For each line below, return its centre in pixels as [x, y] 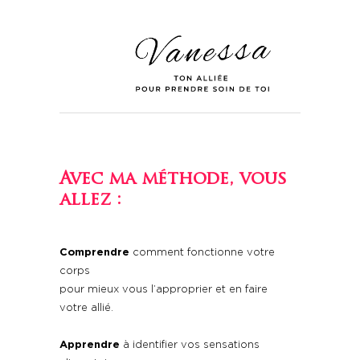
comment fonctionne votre [202, 253]
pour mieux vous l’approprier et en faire [164, 290]
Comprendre [94, 253]
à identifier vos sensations [190, 345]
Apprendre [90, 345]
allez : [90, 200]
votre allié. [86, 308]
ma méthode [169, 180]
